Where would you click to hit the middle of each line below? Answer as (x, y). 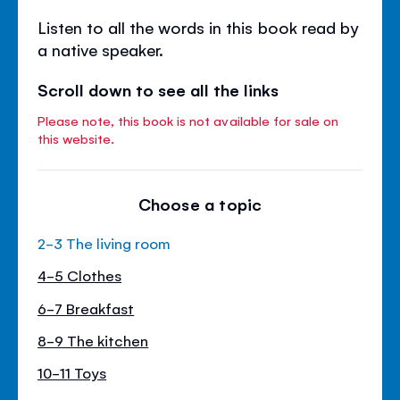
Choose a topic (200, 203)
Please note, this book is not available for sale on (188, 120)
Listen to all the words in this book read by (198, 26)
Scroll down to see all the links (158, 89)
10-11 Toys (72, 373)
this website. (76, 137)
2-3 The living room (104, 242)
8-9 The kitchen (93, 340)
